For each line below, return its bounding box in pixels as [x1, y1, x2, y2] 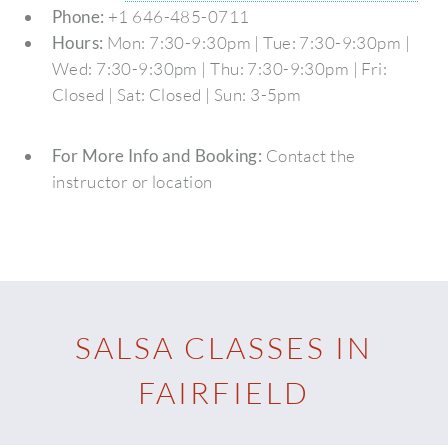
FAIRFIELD [138, 373, 310, 411]
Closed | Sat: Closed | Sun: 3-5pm [51, 83, 302, 105]
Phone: [51, 5, 105, 27]
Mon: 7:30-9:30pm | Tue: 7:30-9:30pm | [103, 31, 411, 53]
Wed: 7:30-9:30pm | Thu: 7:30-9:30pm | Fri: [51, 57, 388, 79]
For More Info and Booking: [51, 144, 263, 166]
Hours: [51, 31, 104, 53]
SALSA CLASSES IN [74, 328, 374, 366]
